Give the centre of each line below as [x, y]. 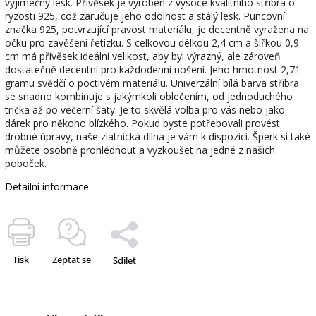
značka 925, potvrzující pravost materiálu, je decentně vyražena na [157, 29]
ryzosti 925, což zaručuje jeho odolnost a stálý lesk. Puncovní [145, 16]
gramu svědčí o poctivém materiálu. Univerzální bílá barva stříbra [152, 83]
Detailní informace [47, 187]
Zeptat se [72, 260]
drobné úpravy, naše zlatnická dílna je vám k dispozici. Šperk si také [158, 136]
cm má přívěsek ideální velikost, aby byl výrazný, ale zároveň [143, 56]
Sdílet [124, 260]
